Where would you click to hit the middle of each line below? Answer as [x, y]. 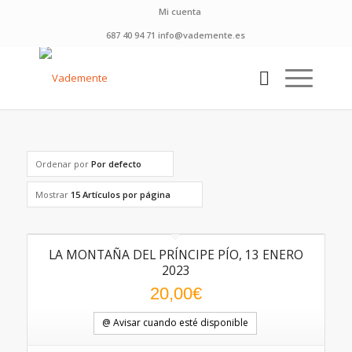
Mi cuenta [180, 11]
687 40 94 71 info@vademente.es [176, 35]
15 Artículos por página [120, 194]
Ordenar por [63, 164]
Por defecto [116, 164]
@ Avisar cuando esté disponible [175, 323]
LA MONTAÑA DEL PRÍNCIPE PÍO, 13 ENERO [176, 255]
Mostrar [53, 194]
